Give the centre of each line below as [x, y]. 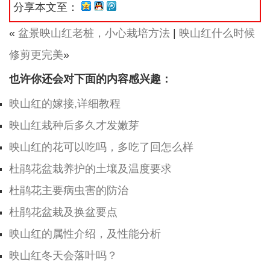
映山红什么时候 [217, 33]
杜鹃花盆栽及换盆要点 [63, 212]
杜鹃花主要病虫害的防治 [69, 190]
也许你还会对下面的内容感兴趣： [90, 79]
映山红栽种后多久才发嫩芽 [74, 125]
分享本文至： [47, 7]
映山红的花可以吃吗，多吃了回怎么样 [101, 147]
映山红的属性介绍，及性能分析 [85, 234]
